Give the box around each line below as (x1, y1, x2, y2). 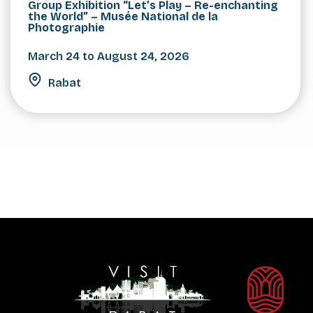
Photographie (28, 21, 105, 35)
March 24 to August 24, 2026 (28, 50, 189, 64)
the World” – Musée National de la (28, 10, 218, 24)
